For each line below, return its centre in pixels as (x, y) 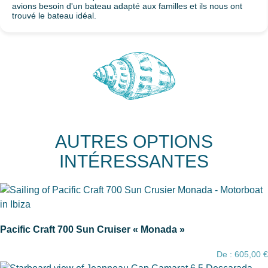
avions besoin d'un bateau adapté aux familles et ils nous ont (127, 6)
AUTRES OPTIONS (134, 141)
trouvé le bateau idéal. (54, 16)
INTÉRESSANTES (134, 161)
